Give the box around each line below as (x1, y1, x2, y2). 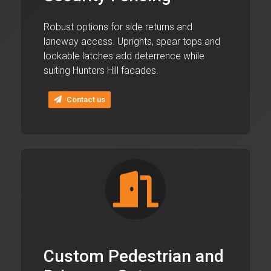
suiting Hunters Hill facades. (44, 64, 158, 76)
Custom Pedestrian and (44, 246, 224, 266)
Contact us (67, 95, 105, 105)
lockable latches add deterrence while (44, 50, 204, 62)
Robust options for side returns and (44, 21, 192, 33)
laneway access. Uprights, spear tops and (44, 35, 220, 47)
